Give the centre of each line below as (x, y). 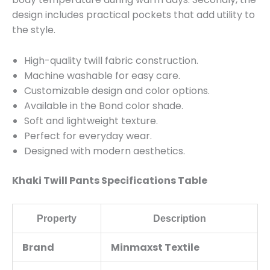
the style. (34, 30)
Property (57, 218)
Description (179, 218)
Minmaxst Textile (155, 247)
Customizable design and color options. (117, 90)
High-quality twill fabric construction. (111, 60)
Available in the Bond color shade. (104, 105)
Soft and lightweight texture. (91, 121)
